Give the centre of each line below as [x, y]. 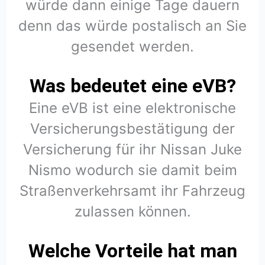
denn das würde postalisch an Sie [132, 25]
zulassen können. [132, 211]
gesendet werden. [132, 46]
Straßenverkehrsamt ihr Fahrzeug [132, 190]
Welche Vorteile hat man [132, 251]
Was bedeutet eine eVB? [132, 85]
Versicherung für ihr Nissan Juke [132, 149]
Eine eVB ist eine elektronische [132, 108]
